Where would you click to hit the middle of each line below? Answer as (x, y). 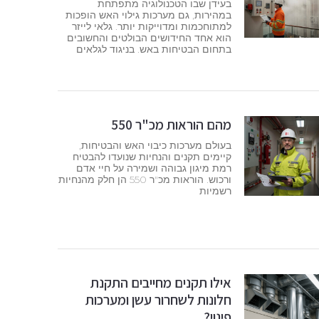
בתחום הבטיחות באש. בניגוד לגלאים (153, 49)
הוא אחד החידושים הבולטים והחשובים (149, 38)
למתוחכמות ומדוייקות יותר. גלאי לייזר (151, 27)
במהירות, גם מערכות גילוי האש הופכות (148, 15)
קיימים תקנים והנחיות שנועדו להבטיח (152, 156)
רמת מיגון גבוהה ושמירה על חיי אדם (153, 168)
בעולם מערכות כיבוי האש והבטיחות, (155, 145)
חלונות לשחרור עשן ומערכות (158, 300)
